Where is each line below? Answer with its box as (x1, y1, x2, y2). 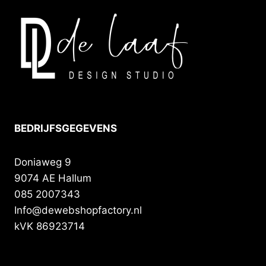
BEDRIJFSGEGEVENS (14, 122, 117, 134)
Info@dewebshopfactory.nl (14, 204, 142, 216)
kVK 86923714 (14, 220, 85, 232)
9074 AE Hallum (14, 172, 91, 184)
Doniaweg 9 (14, 156, 71, 168)
